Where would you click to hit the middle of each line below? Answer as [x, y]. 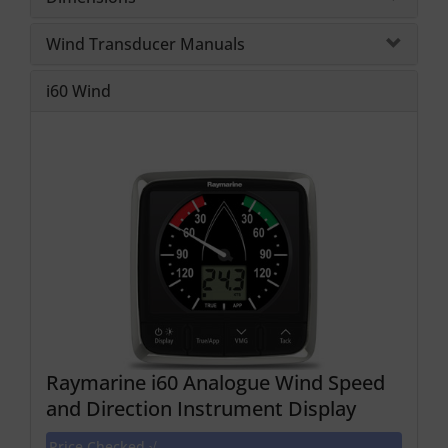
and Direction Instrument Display [201, 409]
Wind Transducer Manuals [145, 43]
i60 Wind [78, 90]
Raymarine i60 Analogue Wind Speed [215, 383]
